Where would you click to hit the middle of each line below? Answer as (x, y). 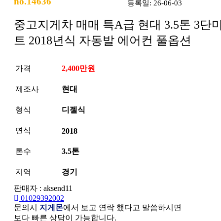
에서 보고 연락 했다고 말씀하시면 (122, 207)
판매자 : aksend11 (43, 188)
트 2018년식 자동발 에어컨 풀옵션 (103, 40)
